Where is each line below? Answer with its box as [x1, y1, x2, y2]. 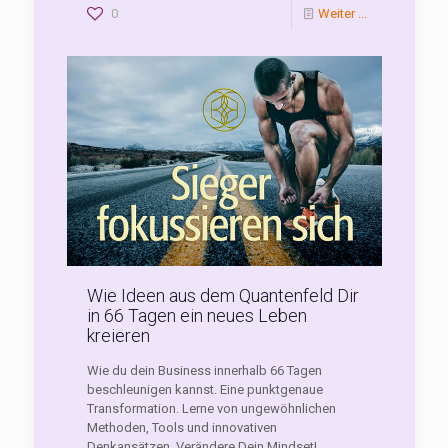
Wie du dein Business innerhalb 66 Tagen [86, 362, 322, 378]
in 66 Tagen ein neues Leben [86, 304, 307, 326]
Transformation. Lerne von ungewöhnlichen [86, 400, 336, 416]
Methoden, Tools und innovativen [86, 419, 277, 435]
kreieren [86, 324, 150, 346]
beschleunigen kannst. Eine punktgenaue [86, 381, 323, 397]
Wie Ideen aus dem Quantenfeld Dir [86, 284, 359, 306]
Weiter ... [317, 5, 367, 21]
